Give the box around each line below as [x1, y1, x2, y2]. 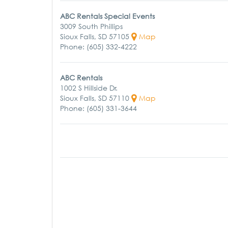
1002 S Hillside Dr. [60, 83, 118, 92]
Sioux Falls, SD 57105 [60, 32, 131, 41]
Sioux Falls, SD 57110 [60, 94, 131, 102]
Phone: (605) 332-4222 [60, 42, 137, 51]
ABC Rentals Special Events [60, 12, 155, 20]
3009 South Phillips [60, 22, 123, 31]
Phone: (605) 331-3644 [60, 104, 137, 112]
